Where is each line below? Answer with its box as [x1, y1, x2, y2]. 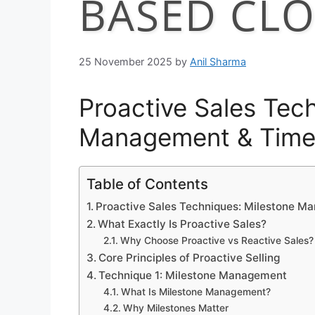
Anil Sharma [190, 55, 246, 67]
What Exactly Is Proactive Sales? [98, 217, 267, 231]
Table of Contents [86, 174, 208, 193]
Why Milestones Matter [122, 302, 229, 314]
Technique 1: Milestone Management [98, 268, 288, 282]
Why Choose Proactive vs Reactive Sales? [120, 234, 314, 246]
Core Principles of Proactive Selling [98, 250, 281, 264]
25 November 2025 [79, 55, 172, 67]
